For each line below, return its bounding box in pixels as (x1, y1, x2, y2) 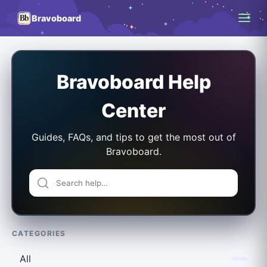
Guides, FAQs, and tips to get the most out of (31, 131, 236, 143)
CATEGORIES (12, 228, 66, 238)
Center (101, 98, 166, 122)
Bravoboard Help (56, 70, 211, 94)
